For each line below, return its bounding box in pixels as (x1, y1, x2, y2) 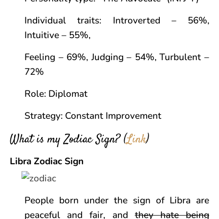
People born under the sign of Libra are (24, 194, 209, 207)
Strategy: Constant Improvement (24, 109, 161, 122)
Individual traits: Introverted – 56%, (24, 14, 209, 27)
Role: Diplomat (24, 88, 88, 100)
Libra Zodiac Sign (10, 155, 84, 168)
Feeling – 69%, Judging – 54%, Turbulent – (24, 51, 209, 64)
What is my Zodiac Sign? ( (10, 131, 127, 148)
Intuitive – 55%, (24, 29, 90, 42)
